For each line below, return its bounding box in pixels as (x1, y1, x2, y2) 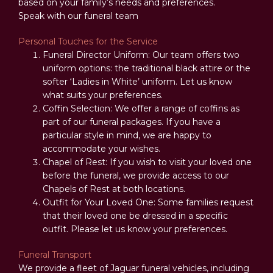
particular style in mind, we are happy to (43, 130, 211, 141)
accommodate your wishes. (43, 143, 160, 154)
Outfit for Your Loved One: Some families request (43, 197, 253, 208)
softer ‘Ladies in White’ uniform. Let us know (43, 76, 232, 87)
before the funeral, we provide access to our (43, 170, 229, 181)
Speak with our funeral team (18, 10, 141, 21)
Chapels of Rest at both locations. (43, 183, 185, 194)
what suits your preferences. (43, 90, 163, 101)
